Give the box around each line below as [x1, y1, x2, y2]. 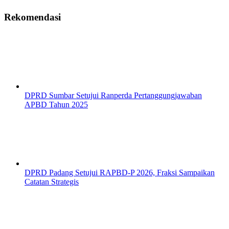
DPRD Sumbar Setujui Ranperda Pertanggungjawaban [25, 91, 202, 100]
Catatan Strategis [25, 177, 79, 187]
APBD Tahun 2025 [25, 100, 88, 109]
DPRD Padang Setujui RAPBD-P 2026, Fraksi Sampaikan [25, 168, 215, 177]
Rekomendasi [4, 11, 61, 22]
